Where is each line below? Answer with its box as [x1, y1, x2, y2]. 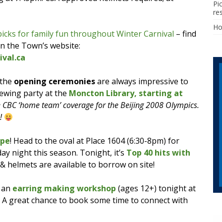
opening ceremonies [14, 75, 95, 87]
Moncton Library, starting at [69, 87, 183, 99]
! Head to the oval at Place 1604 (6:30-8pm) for [10, 135, 179, 146]
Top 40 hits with [126, 147, 190, 158]
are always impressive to [95, 75, 188, 87]
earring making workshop [12, 182, 116, 194]
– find [174, 28, 196, 39]
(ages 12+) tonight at [116, 182, 196, 194]
